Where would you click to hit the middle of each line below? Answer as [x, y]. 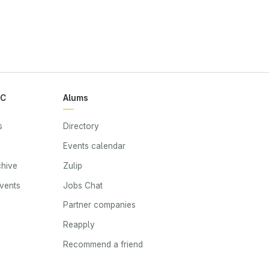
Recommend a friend [103, 245]
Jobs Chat [83, 185]
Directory [81, 126]
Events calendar [95, 146]
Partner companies [100, 205]
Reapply [79, 225]
